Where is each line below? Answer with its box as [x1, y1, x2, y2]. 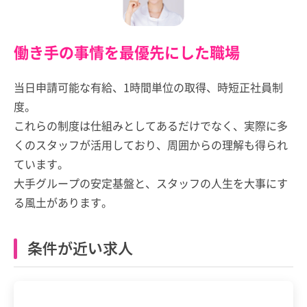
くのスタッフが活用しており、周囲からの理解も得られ [14, 136, 288, 153]
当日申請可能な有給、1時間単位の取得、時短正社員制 [14, 78, 283, 95]
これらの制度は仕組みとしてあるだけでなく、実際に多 [14, 116, 288, 134]
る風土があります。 [14, 193, 112, 210]
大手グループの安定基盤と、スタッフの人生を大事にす [14, 174, 288, 191]
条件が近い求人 [27, 236, 133, 258]
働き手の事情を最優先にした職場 [14, 40, 240, 62]
